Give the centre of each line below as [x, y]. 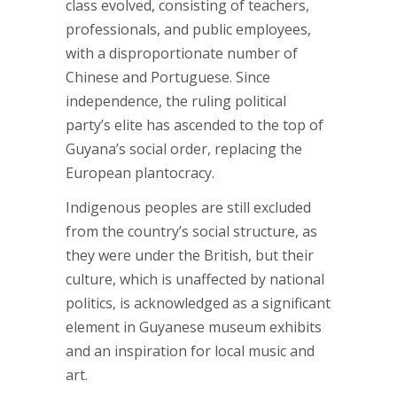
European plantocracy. [140, 173]
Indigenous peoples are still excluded [188, 207]
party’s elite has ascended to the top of [195, 125]
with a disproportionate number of [182, 53]
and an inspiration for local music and [190, 351]
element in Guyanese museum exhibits [194, 327]
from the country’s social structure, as [191, 231]
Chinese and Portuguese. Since [168, 77]
